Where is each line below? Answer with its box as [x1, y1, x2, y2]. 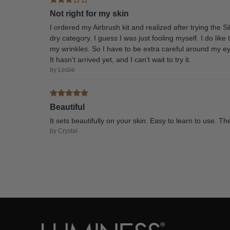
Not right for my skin [50, 9, 129, 18]
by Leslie [50, 66, 75, 74]
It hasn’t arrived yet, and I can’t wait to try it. [50, 55, 191, 64]
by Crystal [50, 127, 78, 135]
